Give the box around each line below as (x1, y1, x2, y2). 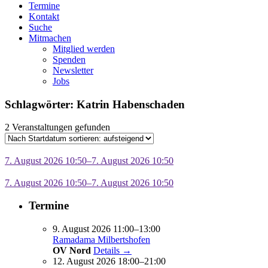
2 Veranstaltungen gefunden (5, 122, 110, 133)
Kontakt (29, 11, 59, 22)
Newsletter (53, 65, 93, 75)
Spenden (53, 54, 86, 65)
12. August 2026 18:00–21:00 (53, 256, 166, 267)
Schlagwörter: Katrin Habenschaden (5, 98, 185, 111)
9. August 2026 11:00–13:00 (53, 224, 160, 234)
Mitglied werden (53, 43, 115, 54)
